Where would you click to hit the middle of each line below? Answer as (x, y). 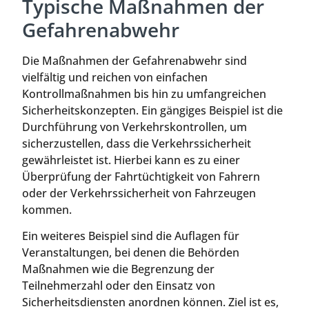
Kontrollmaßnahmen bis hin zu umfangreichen (144, 93)
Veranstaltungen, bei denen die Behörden (131, 253)
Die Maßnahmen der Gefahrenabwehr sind (134, 60)
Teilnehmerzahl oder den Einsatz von (119, 286)
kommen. (47, 209)
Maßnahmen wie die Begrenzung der (118, 269)
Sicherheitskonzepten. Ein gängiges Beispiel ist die (152, 110)
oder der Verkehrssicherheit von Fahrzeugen (139, 193)
